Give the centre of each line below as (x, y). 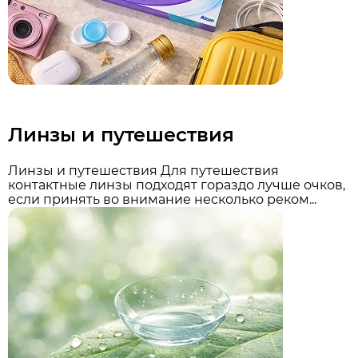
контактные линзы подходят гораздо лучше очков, (177, 185)
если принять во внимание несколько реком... (162, 199)
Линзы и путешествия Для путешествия (143, 170)
